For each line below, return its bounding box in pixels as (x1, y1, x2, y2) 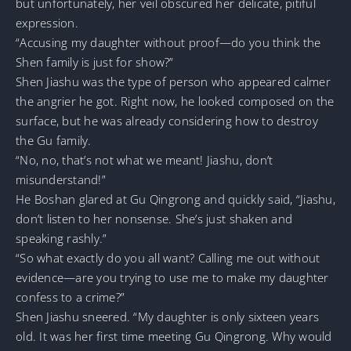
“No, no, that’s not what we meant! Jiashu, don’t (16, 151, 273, 168)
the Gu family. (16, 132, 92, 148)
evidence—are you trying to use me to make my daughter (16, 269, 329, 285)
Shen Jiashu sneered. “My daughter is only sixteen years (16, 308, 320, 324)
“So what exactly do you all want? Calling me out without (16, 249, 320, 266)
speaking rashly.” (16, 230, 107, 246)
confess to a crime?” (16, 288, 125, 305)
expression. (16, 14, 78, 31)
